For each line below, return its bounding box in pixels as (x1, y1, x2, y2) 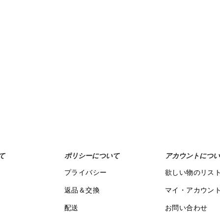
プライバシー (64, 167, 107, 177)
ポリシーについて (64, 151, 119, 160)
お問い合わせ (165, 202, 208, 212)
